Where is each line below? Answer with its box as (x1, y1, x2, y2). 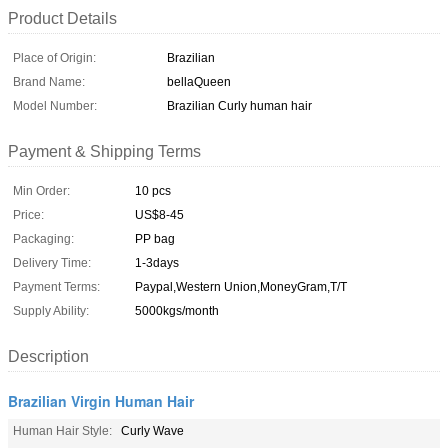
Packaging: (13, 231, 74, 246)
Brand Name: (13, 74, 85, 89)
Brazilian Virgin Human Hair (8, 390, 194, 411)
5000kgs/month (135, 303, 219, 318)
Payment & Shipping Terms (8, 142, 201, 160)
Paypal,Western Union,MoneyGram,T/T (135, 279, 347, 294)
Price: (13, 207, 44, 222)
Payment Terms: (13, 279, 100, 294)
